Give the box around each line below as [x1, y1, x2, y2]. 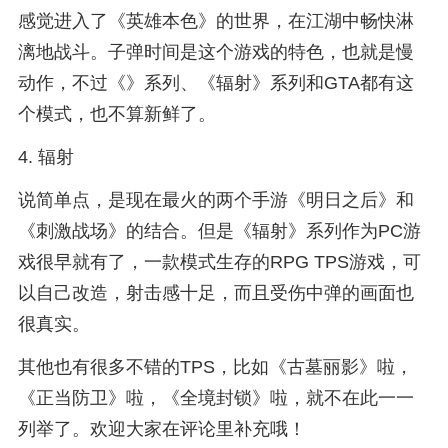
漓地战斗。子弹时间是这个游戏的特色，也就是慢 [17, 42, 414, 63]
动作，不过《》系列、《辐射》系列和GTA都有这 [17, 73, 414, 94]
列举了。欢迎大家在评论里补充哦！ [17, 419, 306, 440]
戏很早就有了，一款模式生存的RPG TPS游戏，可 [17, 252, 421, 273]
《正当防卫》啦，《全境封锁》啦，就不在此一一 [17, 388, 414, 409]
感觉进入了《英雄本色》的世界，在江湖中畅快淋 [17, 11, 414, 32]
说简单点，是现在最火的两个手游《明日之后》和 [17, 190, 414, 211]
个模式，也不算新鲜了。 [17, 104, 216, 125]
